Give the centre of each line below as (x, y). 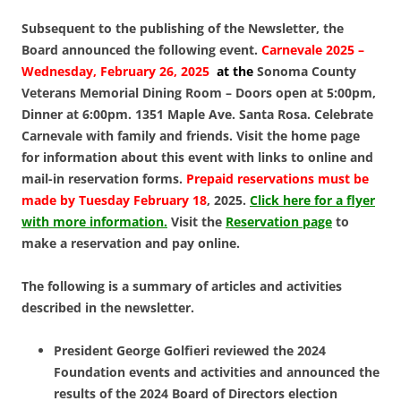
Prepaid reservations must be (277, 179)
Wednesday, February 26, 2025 (119, 72)
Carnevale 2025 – (313, 50)
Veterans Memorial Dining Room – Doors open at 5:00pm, (199, 93)
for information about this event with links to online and (197, 158)
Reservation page (279, 222)
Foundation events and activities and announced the (217, 372)
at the (237, 72)
